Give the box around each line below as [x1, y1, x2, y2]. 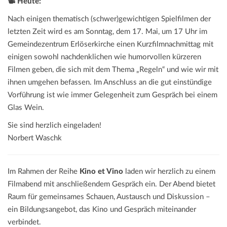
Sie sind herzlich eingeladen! [8, 122, 101, 130]
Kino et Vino [80, 168, 123, 176]
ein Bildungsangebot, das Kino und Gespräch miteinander [8, 206, 196, 214]
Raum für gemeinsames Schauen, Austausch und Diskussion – [8, 193, 210, 201]
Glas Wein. [8, 104, 44, 112]
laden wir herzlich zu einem [123, 168, 215, 176]
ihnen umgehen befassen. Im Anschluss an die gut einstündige [8, 79, 212, 87]
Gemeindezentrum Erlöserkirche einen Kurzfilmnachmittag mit [8, 41, 213, 49]
